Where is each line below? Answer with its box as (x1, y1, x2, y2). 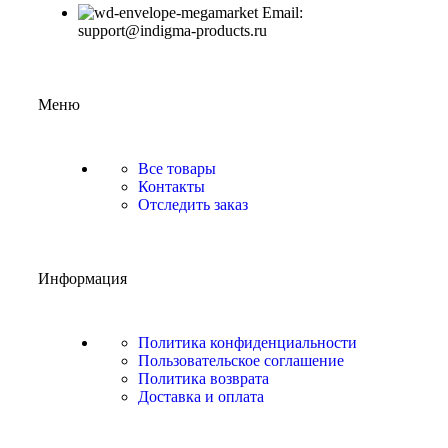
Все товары (138, 159, 216, 177)
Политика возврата (138, 369, 269, 387)
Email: (262, 3, 303, 21)
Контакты (138, 177, 205, 195)
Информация (38, 269, 127, 287)
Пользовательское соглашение (138, 351, 344, 369)
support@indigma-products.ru (78, 21, 267, 39)
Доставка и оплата (138, 387, 264, 405)
